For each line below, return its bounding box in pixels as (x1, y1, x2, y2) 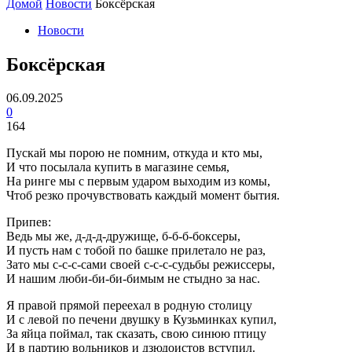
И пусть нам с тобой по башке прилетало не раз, (6, 243, 266, 257)
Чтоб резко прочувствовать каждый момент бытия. (6, 188, 280, 202)
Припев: (6, 214, 51, 229)
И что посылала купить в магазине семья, (6, 159, 229, 174)
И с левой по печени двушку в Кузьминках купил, (6, 312, 277, 326)
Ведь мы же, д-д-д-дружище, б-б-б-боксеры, (6, 229, 240, 243)
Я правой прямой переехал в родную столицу (6, 298, 252, 312)
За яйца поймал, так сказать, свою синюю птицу (6, 326, 266, 340)
